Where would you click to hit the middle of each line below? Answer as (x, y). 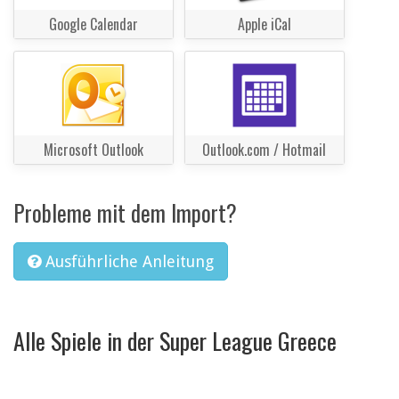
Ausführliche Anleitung (130, 262)
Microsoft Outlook (94, 150)
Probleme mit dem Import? (125, 213)
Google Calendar (94, 24)
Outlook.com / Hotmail (265, 150)
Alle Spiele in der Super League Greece (175, 340)
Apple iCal (264, 24)
